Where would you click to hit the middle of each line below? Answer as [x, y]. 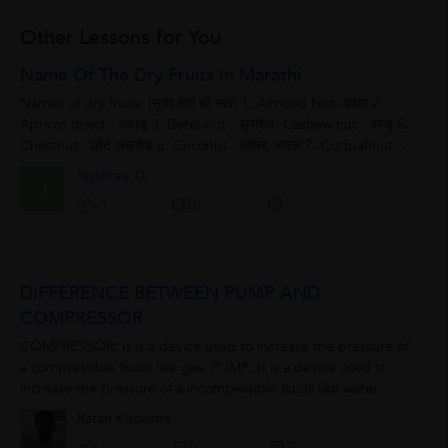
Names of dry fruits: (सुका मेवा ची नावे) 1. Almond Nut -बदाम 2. [202, 104]
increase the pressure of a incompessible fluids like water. [201, 389]
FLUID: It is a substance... [100, 410]
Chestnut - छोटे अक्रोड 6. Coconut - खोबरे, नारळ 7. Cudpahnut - [211, 146]
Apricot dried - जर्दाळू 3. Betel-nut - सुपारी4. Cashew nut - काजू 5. [215, 125]
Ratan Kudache [125, 419]
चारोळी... [43, 167]
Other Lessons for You [121, 38]
